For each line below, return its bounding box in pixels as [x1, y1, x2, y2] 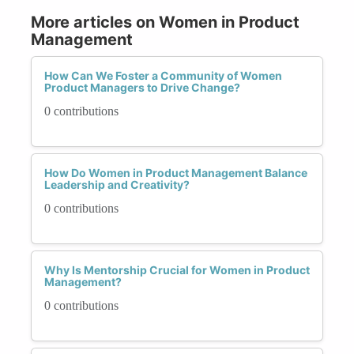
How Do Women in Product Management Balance [44, 165, 307, 179]
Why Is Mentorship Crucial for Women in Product [44, 262, 310, 277]
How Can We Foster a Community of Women [44, 68, 282, 82]
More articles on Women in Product [31, 12, 299, 32]
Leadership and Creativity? [44, 177, 190, 191]
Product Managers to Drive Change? [44, 80, 240, 94]
